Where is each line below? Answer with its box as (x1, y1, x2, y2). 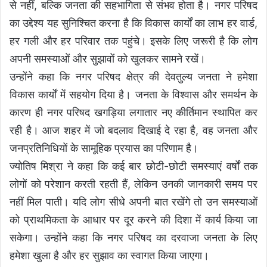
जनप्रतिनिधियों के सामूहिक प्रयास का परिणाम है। (10, 142, 198, 155)
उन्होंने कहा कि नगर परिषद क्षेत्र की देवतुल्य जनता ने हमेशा (10, 70, 257, 83)
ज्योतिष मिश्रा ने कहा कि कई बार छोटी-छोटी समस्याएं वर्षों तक (10, 160, 257, 173)
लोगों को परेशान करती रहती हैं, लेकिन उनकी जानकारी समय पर (10, 178, 257, 191)
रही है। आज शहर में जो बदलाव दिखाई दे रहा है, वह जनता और (10, 124, 257, 137)
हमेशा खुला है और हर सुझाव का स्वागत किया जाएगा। (10, 249, 209, 262)
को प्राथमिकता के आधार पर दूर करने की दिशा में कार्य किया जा (10, 213, 257, 226)
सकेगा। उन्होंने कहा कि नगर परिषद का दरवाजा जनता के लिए (10, 231, 257, 244)
